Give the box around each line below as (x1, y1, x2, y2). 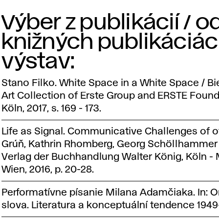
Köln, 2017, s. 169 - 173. (1, 104, 102, 113)
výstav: (1, 52, 75, 72)
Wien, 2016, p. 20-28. (1, 165, 94, 174)
